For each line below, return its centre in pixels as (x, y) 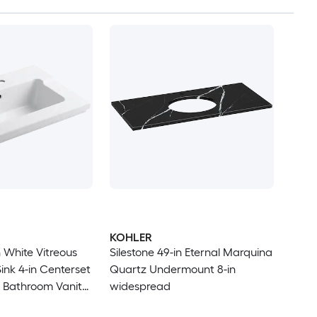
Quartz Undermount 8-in (172, 269)
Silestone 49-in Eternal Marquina (191, 252)
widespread (140, 286)
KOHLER (131, 237)
